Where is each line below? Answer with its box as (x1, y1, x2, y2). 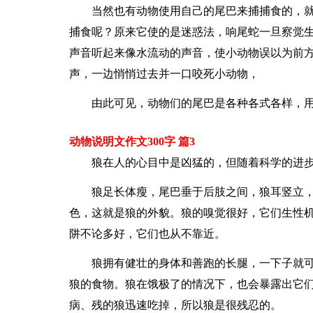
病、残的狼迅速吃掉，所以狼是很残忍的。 (68, 299, 282, 311)
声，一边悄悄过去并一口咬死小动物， (68, 68, 259, 80)
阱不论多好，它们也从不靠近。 (68, 228, 226, 240)
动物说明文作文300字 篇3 (68, 136, 195, 147)
